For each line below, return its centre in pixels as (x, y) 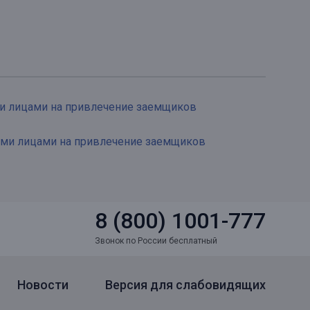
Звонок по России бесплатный (156, 241)
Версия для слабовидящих (185, 285)
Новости (43, 285)
